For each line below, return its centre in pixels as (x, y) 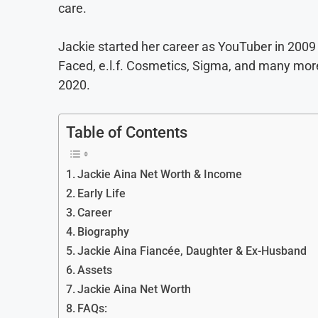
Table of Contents (127, 133)
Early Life (102, 194)
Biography (104, 232)
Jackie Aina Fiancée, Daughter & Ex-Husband (192, 251)
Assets (95, 270)
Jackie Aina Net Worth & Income (160, 175)
